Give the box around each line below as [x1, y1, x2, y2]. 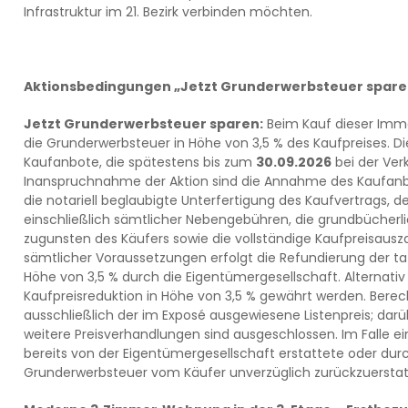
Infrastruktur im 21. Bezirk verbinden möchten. [23, 3, 312, 21]
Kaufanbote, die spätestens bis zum [23, 153, 256, 171]
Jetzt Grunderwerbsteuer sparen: [23, 115, 263, 133]
